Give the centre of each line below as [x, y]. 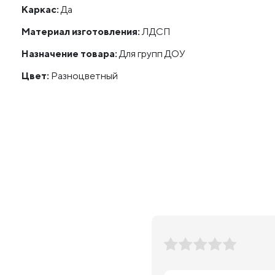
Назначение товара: [69, 54]
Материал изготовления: [80, 32]
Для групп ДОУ [152, 54]
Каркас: [40, 10]
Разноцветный [84, 76]
